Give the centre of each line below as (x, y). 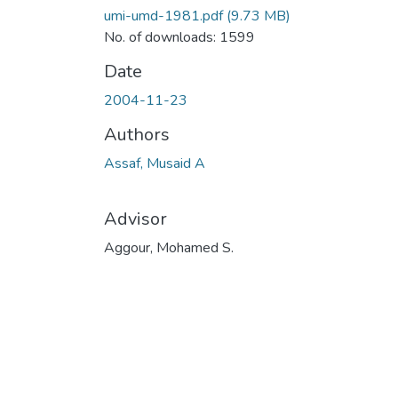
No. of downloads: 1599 (179, 37)
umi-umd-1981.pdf (163, 16)
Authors (137, 134)
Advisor (135, 219)
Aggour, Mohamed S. (169, 247)
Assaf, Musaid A (155, 163)
